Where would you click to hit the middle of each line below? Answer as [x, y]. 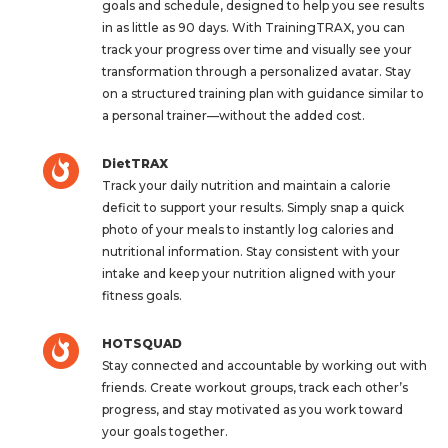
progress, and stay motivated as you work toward [252, 410]
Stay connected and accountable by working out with [264, 366]
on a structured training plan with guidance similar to [262, 94]
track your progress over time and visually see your [256, 50]
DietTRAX [134, 164]
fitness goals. [141, 296]
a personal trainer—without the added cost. [233, 116]
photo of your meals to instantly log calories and [247, 230]
